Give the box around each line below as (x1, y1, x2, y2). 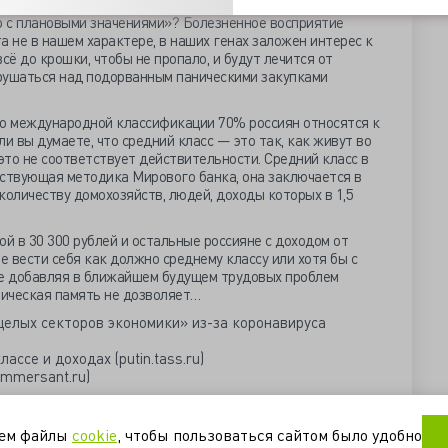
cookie (72, 424, 117, 445)
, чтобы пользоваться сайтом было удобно (117, 424, 422, 445)
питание (13, 421, 64, 440)
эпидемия (84, 421, 145, 440)
